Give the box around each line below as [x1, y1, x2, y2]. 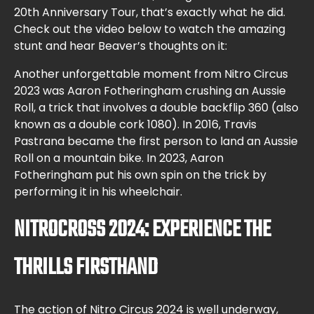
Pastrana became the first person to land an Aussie [14, 133, 298, 150]
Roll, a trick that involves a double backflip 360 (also [14, 100, 299, 116]
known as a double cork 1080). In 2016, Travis [14, 116, 257, 133]
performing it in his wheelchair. [14, 184, 182, 200]
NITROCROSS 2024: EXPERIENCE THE [14, 212, 271, 249]
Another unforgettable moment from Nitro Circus [14, 66, 288, 83]
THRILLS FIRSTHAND [14, 250, 158, 287]
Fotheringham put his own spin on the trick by [14, 167, 266, 184]
